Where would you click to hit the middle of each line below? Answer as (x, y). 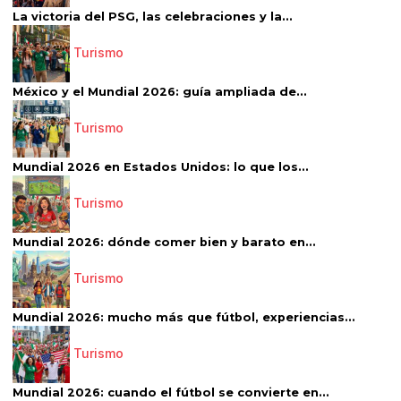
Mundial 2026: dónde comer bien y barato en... (164, 243)
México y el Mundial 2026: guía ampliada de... (160, 92)
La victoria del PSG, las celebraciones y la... (153, 17)
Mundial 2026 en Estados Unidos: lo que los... (161, 167)
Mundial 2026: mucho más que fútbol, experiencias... (184, 318)
